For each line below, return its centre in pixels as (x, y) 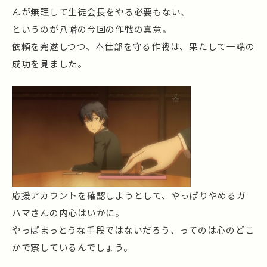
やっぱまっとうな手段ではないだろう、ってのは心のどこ (133, 229)
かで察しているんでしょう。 (72, 247)
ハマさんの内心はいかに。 (68, 212)
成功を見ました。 (49, 64)
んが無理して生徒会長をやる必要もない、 (101, 12)
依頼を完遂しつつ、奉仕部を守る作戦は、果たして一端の (133, 46)
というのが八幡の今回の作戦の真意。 (92, 29)
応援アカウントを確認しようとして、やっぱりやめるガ (129, 195)
